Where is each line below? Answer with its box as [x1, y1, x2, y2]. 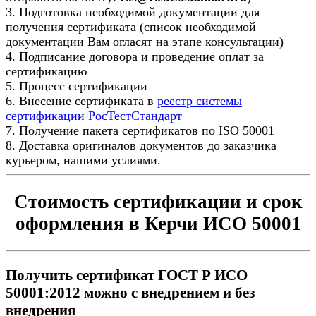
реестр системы [157, 93, 242, 108]
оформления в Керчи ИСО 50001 [15, 212, 301, 234]
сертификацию [6, 63, 87, 78]
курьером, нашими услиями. [6, 152, 161, 167]
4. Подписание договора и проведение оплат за [6, 49, 264, 63]
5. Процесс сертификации [6, 78, 147, 93]
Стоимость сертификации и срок [13, 190, 303, 212]
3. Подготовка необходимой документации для [6, 4, 260, 19]
